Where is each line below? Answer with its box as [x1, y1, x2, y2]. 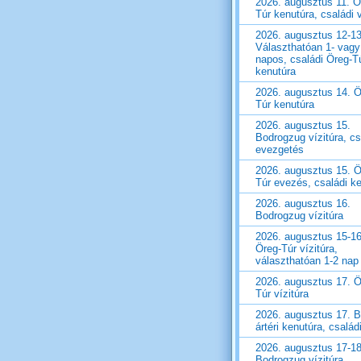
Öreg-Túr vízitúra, [255, 243, 338, 255]
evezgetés [255, 143, 304, 156]
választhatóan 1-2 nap [255, 255, 359, 268]
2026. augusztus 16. [255, 197, 351, 210]
